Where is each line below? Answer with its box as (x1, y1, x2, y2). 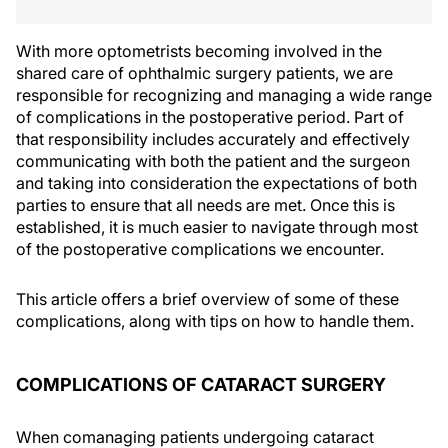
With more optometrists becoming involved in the (16, 41, 382, 61)
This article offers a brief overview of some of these (16, 289, 399, 309)
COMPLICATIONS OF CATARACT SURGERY (16, 374, 386, 395)
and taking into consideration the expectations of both (16, 173, 417, 193)
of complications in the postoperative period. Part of (16, 107, 404, 127)
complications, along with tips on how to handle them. (16, 311, 414, 331)
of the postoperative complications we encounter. (16, 239, 384, 259)
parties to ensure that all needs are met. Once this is (16, 195, 395, 215)
